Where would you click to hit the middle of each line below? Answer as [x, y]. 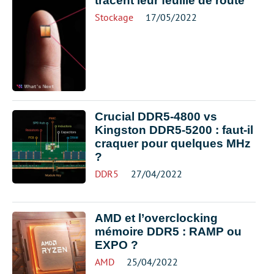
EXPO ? [117, 245]
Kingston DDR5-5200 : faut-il [174, 130]
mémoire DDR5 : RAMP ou [168, 231]
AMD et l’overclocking [156, 218]
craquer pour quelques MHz [173, 143]
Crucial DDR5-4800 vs [156, 116]
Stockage [114, 17]
